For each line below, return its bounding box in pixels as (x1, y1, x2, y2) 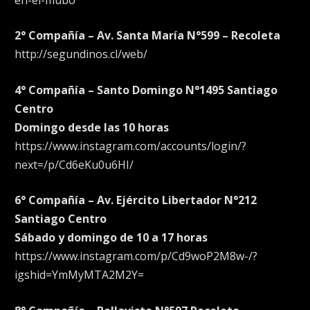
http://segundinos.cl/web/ (15, 46, 147, 62)
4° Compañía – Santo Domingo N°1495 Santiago (15, 82, 277, 98)
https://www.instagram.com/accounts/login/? (15, 138, 246, 154)
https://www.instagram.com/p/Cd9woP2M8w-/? (15, 248, 257, 264)
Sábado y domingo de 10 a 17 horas (15, 230, 208, 246)
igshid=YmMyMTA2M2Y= (15, 267, 144, 283)
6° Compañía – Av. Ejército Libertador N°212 (15, 192, 257, 208)
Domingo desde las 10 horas (15, 119, 169, 135)
